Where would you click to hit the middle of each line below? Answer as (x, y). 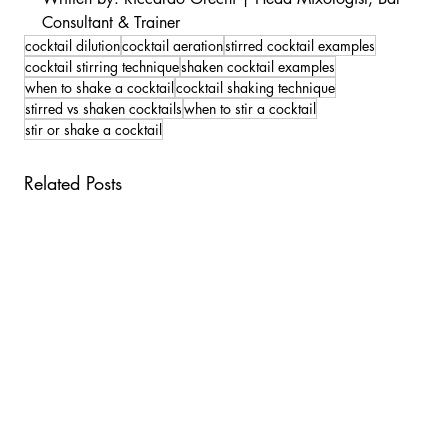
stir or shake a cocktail (93, 130)
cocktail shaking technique (255, 88)
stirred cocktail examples (299, 46)
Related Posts (72, 183)
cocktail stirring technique (101, 67)
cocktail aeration (172, 46)
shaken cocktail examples (257, 67)
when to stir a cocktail (249, 109)
